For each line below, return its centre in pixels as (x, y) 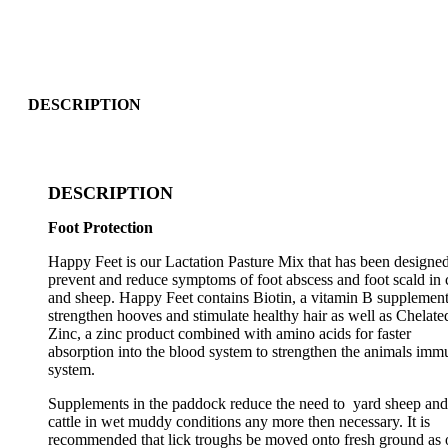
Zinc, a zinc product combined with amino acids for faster (229, 334)
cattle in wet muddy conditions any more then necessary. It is (239, 422)
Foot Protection (100, 228)
